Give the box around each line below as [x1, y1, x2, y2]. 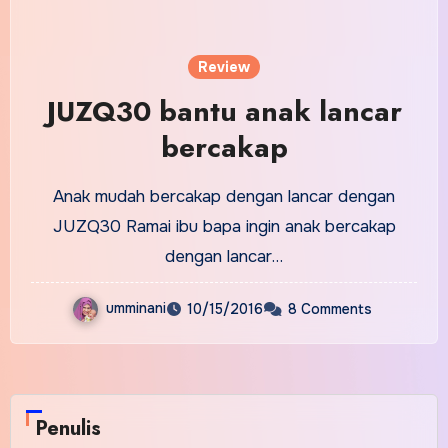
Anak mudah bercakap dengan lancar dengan [53, 185, 395, 207]
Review [198, 57, 250, 76]
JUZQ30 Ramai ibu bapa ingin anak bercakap [52, 215, 396, 237]
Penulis [35, 413, 101, 443]
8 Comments [288, 299, 372, 318]
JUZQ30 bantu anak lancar [46, 90, 402, 132]
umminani [106, 298, 166, 317]
